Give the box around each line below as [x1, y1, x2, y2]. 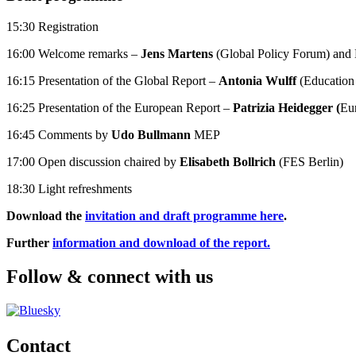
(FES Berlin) [276, 154, 343, 168]
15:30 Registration [6, 19, 99, 33]
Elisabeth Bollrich [180, 154, 276, 168]
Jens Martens [137, 46, 213, 60]
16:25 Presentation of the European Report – [6, 100, 230, 114]
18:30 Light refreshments [6, 181, 132, 195]
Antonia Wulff [219, 73, 296, 87]
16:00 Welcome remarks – [6, 46, 137, 60]
